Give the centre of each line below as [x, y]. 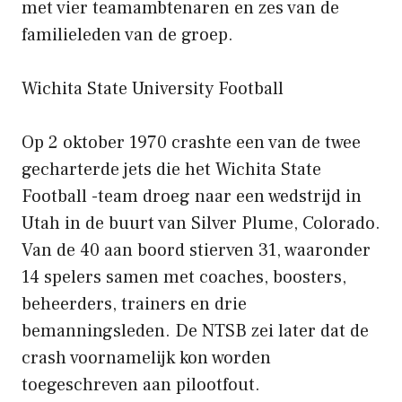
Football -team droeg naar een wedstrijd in [192, 196]
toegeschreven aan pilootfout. [141, 385]
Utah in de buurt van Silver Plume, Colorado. [201, 223]
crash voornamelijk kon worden [146, 358]
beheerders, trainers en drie [134, 304]
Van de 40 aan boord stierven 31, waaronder [196, 250]
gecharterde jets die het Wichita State [171, 169]
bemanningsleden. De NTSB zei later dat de [195, 331]
